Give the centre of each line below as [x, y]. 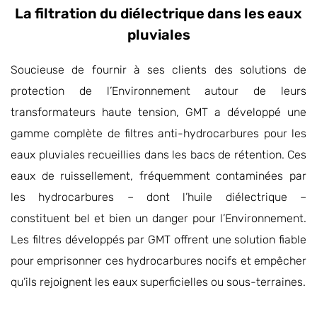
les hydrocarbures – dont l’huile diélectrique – [158, 197]
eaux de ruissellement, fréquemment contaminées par [158, 176]
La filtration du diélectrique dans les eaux [158, 13]
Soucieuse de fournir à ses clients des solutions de [158, 70]
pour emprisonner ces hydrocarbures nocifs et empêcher [158, 261]
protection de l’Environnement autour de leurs [158, 91]
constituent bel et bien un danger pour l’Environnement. [158, 218]
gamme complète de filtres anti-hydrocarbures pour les [158, 133]
